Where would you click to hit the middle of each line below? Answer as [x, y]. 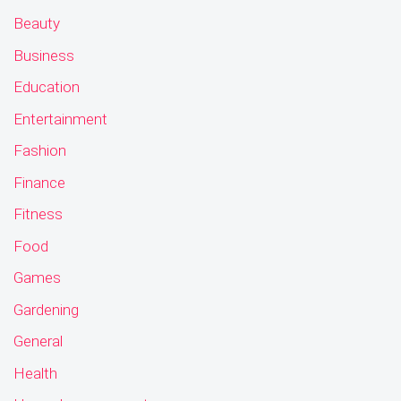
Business [44, 55]
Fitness [38, 214]
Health [35, 373]
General [38, 341]
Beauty [37, 24]
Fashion [40, 151]
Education [47, 87]
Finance [39, 182]
